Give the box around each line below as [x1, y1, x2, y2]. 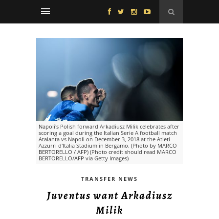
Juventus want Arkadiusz [46, 188, 173, 203]
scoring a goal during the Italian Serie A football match [39, 129, 177, 136]
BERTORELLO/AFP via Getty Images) [39, 154, 129, 162]
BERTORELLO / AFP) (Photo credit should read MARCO [39, 148, 176, 155]
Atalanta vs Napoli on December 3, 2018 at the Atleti [39, 135, 170, 143]
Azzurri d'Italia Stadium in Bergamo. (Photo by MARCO [39, 141, 177, 149]
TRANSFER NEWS [81, 175, 138, 182]
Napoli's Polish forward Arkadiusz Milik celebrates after [39, 122, 179, 130]
